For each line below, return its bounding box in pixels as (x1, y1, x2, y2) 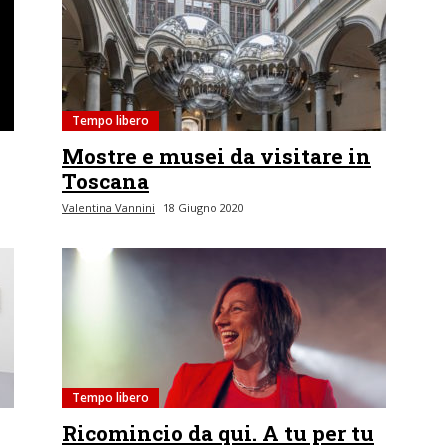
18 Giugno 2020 (163, 200, 244, 215)
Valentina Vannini (62, 200, 155, 215)
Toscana (62, 167, 149, 195)
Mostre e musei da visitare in (62, 142, 371, 170)
